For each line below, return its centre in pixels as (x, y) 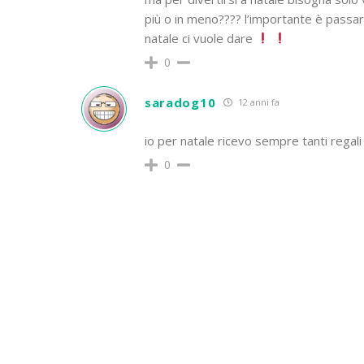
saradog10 (180, 102)
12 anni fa (258, 102)
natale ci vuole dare (200, 38)
